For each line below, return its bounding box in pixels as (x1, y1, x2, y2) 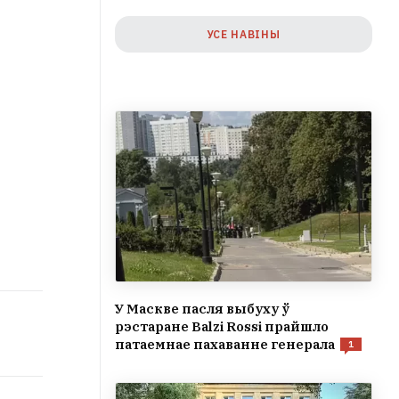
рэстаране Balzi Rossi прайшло (115, 318, 329, 336)
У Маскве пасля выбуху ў (115, 300, 289, 318)
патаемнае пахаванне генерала (115, 336, 335, 354)
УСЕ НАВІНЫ (207, 28, 281, 41)
